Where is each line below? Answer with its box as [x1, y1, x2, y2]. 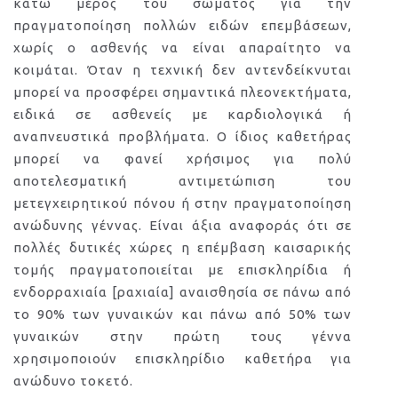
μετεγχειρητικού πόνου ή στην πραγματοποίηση [13, 195, 353, 211]
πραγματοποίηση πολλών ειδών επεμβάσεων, [13, 18, 353, 33]
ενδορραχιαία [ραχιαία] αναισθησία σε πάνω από [13, 284, 353, 299]
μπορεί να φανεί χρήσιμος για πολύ [13, 151, 353, 166]
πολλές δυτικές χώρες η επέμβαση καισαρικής [13, 240, 353, 255]
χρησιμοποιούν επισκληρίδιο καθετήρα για [13, 351, 353, 366]
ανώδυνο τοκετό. [13, 373, 133, 388]
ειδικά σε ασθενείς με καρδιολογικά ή [13, 107, 353, 122]
